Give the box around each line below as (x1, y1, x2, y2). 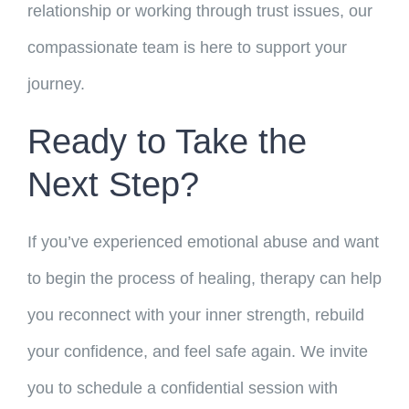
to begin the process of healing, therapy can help (26, 268, 382, 288)
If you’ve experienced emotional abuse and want (26, 232, 379, 251)
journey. (26, 75, 85, 94)
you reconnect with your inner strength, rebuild (26, 305, 364, 324)
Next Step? (26, 165, 199, 204)
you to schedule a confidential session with (26, 378, 338, 397)
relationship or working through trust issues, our (26, 2, 372, 21)
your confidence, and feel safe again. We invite (26, 341, 368, 361)
